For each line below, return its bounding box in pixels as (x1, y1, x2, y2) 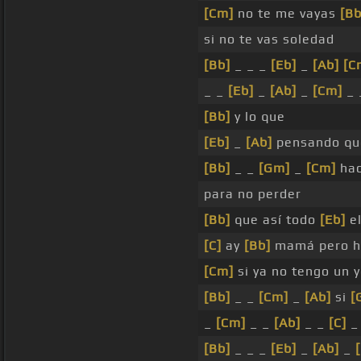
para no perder (204, 186, 301, 202)
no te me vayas (234, 6, 340, 22)
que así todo (230, 212, 320, 228)
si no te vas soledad (204, 31, 334, 48)
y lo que (230, 109, 285, 125)
